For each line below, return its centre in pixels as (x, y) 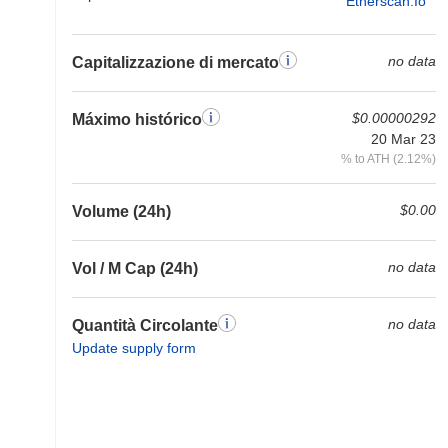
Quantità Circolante (145, 325)
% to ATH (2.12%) (388, 158)
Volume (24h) (121, 211)
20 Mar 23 (403, 139)
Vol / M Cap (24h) (135, 268)
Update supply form (134, 348)
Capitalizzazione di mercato (175, 62)
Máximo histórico (137, 119)
